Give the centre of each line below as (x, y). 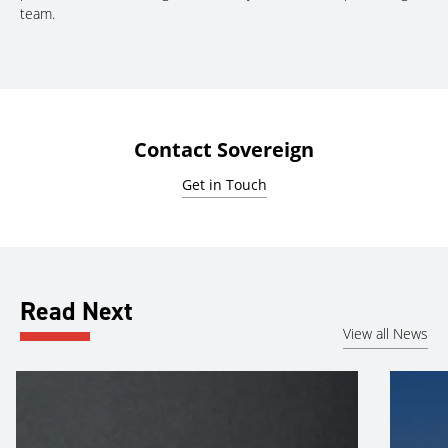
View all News (385, 334)
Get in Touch (224, 184)
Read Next (76, 310)
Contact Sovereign (224, 149)
